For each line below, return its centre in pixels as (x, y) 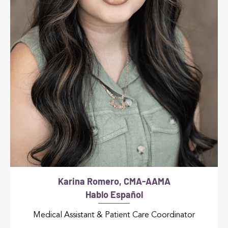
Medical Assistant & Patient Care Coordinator (114, 216)
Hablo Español (114, 195)
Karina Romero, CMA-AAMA (114, 181)
